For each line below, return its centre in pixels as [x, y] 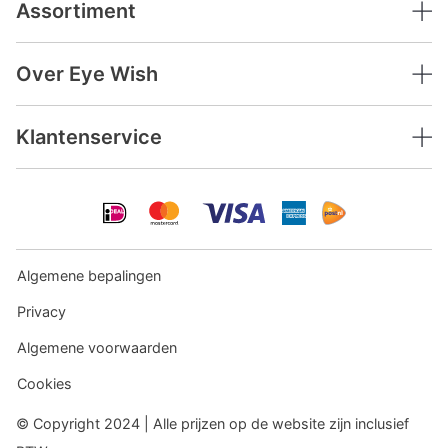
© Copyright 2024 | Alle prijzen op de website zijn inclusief [212, 423]
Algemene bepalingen [89, 275]
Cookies [44, 383]
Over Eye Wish [87, 74]
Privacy [41, 311]
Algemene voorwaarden [97, 347]
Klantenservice [89, 137]
